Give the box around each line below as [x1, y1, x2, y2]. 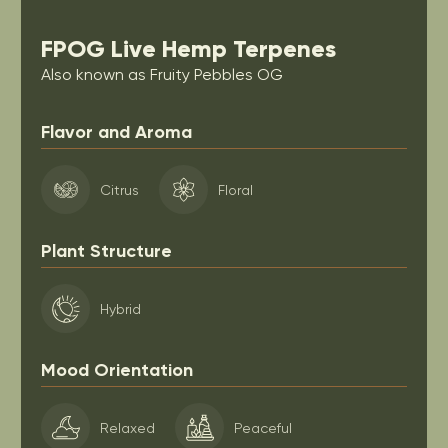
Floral [218, 181, 253, 198]
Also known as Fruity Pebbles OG [41, 65, 283, 84]
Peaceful [234, 419, 292, 436]
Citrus [100, 181, 139, 198]
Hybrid [100, 300, 141, 317]
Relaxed [100, 419, 155, 436]
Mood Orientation [41, 359, 193, 381]
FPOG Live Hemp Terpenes [41, 34, 336, 63]
